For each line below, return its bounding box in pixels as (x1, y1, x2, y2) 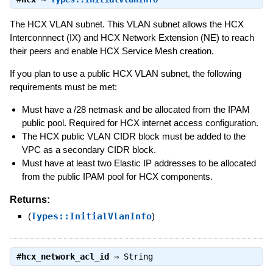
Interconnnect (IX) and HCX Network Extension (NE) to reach (9, 32, 254, 43)
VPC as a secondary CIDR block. (21, 144, 156, 155)
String (123, 252, 153, 262)
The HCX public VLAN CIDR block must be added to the (21, 131, 246, 142)
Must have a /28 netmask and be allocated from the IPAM (21, 104, 250, 115)
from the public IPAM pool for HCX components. (21, 171, 213, 182)
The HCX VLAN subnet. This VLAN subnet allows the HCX (9, 19, 244, 30)
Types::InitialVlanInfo (30, 210, 152, 222)
